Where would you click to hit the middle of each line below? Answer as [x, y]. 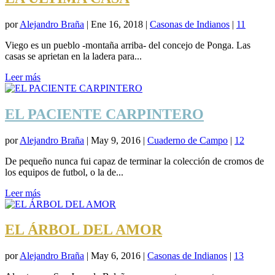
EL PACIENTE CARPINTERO [104, 114]
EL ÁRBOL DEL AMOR [83, 230]
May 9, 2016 [116, 140]
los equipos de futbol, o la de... [64, 172]
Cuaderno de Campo [188, 140]
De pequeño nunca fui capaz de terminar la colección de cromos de [134, 161]
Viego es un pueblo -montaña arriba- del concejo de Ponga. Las [128, 45]
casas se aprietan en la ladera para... [73, 56]
